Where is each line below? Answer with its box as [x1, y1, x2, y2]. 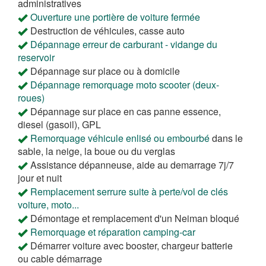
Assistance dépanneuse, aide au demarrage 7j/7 [30, 157, 234, 172]
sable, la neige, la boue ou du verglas [18, 144, 175, 158]
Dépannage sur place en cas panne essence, [30, 104, 221, 118]
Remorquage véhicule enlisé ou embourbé [30, 131, 210, 145]
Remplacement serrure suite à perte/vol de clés [30, 184, 228, 198]
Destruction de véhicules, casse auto [30, 23, 185, 37]
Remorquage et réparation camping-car [30, 224, 195, 239]
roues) [18, 90, 45, 104]
